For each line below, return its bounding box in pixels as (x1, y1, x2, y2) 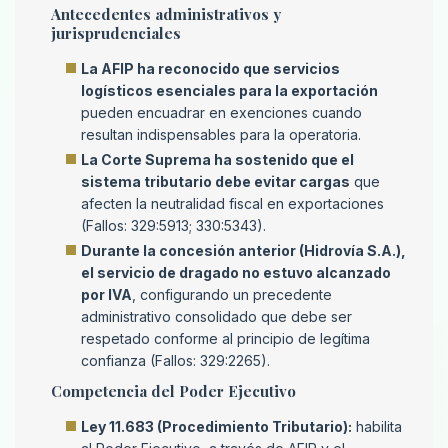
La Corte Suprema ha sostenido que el (81, 151, 354, 169)
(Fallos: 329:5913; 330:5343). (81, 217, 266, 235)
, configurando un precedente (132, 286, 332, 304)
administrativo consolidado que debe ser (81, 308, 352, 326)
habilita (352, 418, 402, 436)
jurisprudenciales (51, 23, 181, 44)
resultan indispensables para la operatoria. (81, 126, 361, 144)
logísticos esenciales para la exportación (81, 82, 378, 100)
